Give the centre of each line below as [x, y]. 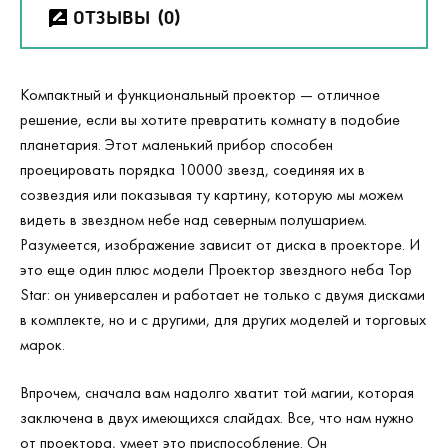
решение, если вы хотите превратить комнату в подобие [210, 119]
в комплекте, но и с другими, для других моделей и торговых [223, 319]
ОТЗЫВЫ [111, 17]
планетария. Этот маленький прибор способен [176, 144]
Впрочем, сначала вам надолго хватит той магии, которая [217, 392]
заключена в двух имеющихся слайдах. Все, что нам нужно [217, 417]
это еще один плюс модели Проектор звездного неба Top [216, 269]
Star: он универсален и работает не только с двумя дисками [222, 294]
